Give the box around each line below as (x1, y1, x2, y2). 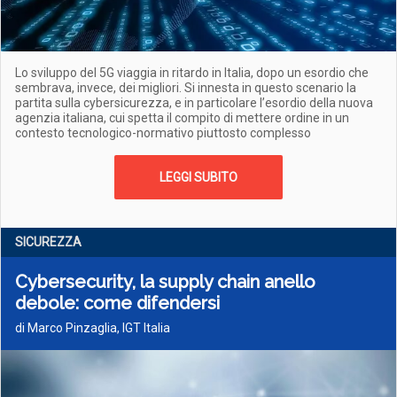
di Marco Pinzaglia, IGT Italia (15, 321, 170, 335)
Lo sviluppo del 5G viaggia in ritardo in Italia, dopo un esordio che (15, 66, 369, 80)
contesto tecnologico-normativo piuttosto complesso (15, 126, 311, 140)
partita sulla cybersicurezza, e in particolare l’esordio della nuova (15, 96, 373, 110)
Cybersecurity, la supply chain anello (15, 271, 315, 292)
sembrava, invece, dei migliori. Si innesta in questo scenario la (15, 81, 356, 95)
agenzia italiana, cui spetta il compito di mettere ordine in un (15, 111, 349, 125)
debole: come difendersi (15, 292, 220, 314)
